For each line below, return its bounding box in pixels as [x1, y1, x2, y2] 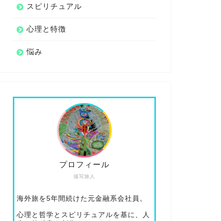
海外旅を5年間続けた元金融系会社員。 [16, 195, 147, 202]
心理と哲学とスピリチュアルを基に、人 [16, 211, 150, 219]
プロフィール [59, 160, 110, 169]
